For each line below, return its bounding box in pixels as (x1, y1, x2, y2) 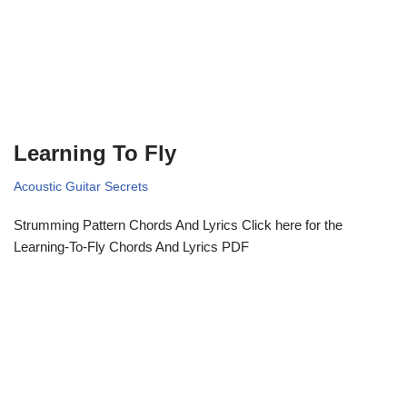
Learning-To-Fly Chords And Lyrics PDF (14, 238, 249, 254)
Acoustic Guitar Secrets (14, 179, 148, 194)
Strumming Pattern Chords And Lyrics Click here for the (14, 216, 342, 233)
